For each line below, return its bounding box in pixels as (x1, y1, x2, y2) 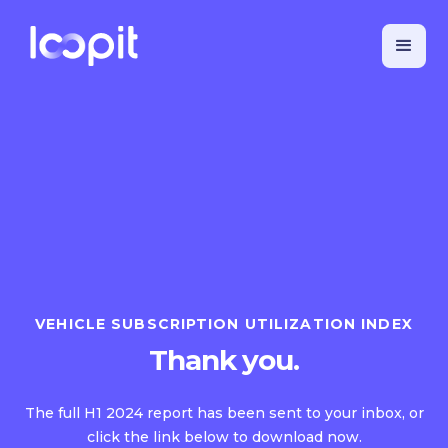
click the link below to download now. (86, 428, 362, 446)
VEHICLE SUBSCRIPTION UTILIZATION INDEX (35, 315, 413, 333)
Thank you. (149, 343, 299, 377)
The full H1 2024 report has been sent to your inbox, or (24, 404, 424, 422)
